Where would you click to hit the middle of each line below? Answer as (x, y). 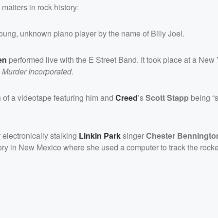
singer (133, 135)
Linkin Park (100, 135)
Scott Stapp (167, 97)
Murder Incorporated (37, 71)
